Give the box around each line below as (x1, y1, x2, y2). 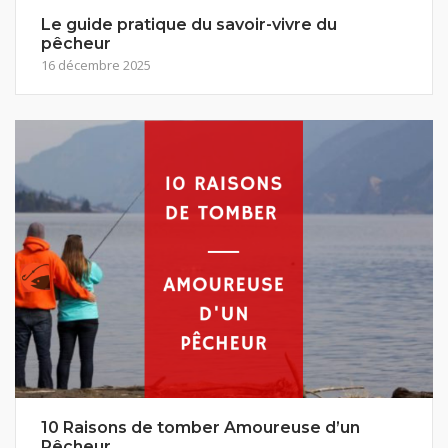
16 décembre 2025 (41, 55, 151, 74)
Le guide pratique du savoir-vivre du (41, 14, 337, 34)
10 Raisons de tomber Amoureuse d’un (41, 418, 360, 438)
